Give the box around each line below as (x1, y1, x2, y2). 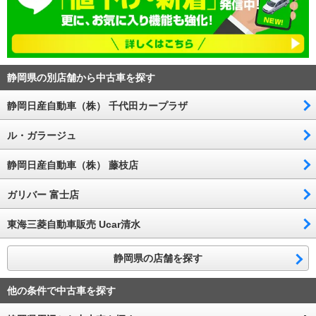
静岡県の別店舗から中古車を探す (7, 71, 155, 83)
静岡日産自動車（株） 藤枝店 (7, 159, 138, 171)
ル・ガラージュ (7, 129, 76, 141)
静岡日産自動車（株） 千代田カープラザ (7, 99, 188, 111)
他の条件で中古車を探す (7, 284, 116, 296)
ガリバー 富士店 (7, 188, 79, 200)
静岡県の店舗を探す (114, 252, 202, 264)
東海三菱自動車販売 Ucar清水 (7, 218, 140, 230)
